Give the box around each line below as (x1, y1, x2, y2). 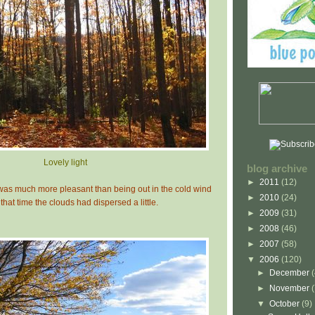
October (269, 298, 302, 309)
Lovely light (44, 157, 87, 167)
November (269, 283, 312, 293)
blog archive (247, 162, 307, 174)
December (269, 267, 312, 278)
